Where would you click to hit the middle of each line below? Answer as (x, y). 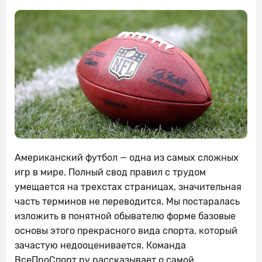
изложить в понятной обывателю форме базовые (125, 216)
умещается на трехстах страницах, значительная (128, 187)
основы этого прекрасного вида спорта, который (126, 230)
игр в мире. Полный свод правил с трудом (110, 172)
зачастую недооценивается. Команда (100, 245)
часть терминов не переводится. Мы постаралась (127, 201)
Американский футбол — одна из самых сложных (127, 157)
